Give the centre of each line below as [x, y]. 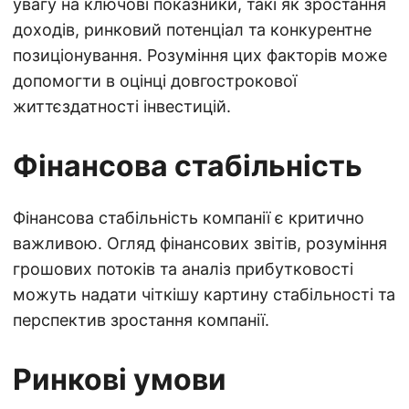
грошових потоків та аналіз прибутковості [183, 269]
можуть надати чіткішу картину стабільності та [204, 294]
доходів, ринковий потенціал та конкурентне [192, 30]
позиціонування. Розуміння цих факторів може [200, 55]
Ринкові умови [120, 379]
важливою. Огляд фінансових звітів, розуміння [200, 243]
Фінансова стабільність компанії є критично [189, 218]
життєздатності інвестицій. [122, 106]
